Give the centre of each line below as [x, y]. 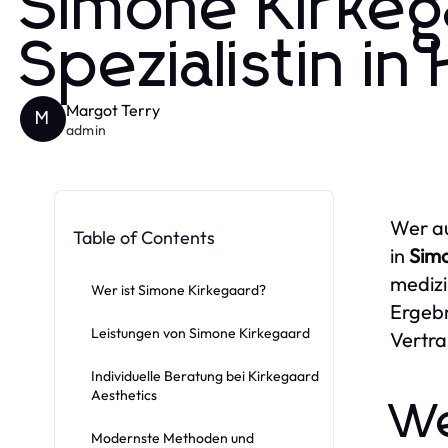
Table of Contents [144, 237]
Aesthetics [124, 394]
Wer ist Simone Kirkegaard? [178, 289]
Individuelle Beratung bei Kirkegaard [205, 375]
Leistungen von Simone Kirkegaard [200, 332]
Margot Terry [113, 109]
